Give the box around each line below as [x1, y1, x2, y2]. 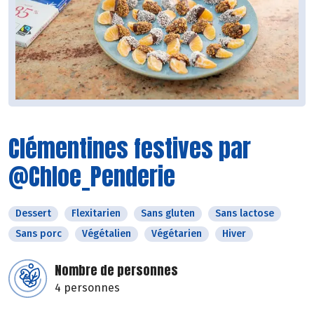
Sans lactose [215, 207, 274, 220]
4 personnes [55, 281, 120, 295]
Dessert [15, 207, 51, 220]
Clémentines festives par [8, 130, 251, 167]
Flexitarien [71, 207, 121, 220]
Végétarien [151, 228, 202, 240]
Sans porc [15, 228, 62, 240]
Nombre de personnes [55, 261, 178, 280]
